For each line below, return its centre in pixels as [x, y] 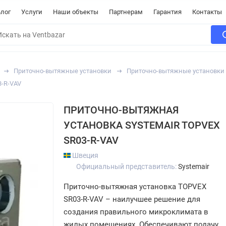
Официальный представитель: [127, 166]
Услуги [32, 12]
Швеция [84, 155]
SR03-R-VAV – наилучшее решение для [132, 199]
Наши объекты [76, 12]
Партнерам [126, 12]
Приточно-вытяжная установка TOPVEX [135, 187]
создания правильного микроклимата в [136, 212]
